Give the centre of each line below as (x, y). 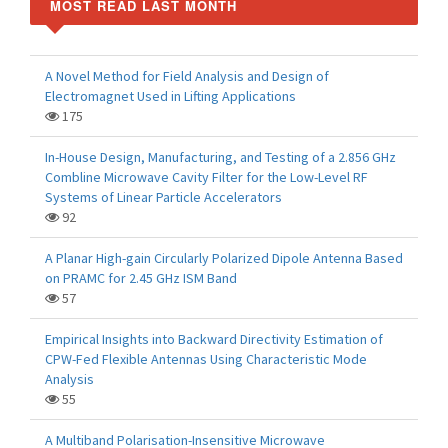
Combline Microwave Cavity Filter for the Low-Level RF (206, 177)
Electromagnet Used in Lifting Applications (170, 96)
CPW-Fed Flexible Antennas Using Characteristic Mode (206, 359)
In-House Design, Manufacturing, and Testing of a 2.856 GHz (220, 157)
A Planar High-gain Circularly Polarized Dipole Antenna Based (224, 258)
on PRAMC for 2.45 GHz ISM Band (141, 278)
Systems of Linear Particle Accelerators (163, 197)
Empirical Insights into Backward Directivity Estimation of (214, 339)
